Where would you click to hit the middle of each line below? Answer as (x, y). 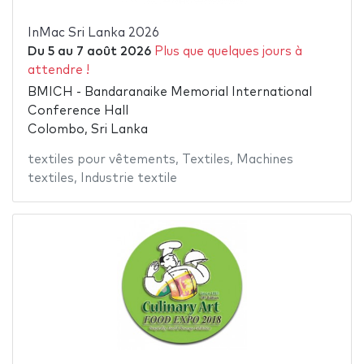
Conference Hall (78, 110)
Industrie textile (128, 178)
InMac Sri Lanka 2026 (93, 33)
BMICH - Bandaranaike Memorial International (169, 92)
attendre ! (58, 71)
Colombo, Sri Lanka (87, 129)
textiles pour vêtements (101, 159)
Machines (264, 159)
